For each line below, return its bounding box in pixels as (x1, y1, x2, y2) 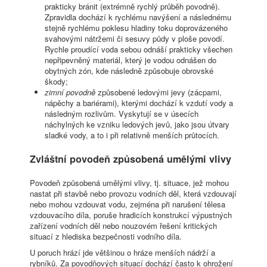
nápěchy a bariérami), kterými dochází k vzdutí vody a (45, 97, 233, 109)
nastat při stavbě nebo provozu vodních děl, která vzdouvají (30, 187, 237, 199)
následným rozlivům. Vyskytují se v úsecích (45, 108, 198, 120)
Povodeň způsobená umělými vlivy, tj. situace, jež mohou (30, 176, 229, 188)
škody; (45, 76, 68, 88)
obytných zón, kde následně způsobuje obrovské (45, 65, 213, 77)
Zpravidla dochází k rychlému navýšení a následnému (45, 11, 231, 23)
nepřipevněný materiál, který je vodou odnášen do (45, 54, 216, 66)
